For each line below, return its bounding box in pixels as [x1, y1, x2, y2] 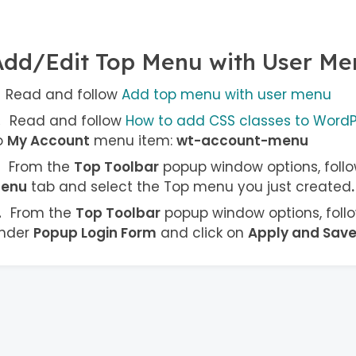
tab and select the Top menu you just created [26, 177, 351, 197]
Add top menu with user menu [121, 85, 331, 105]
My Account [6, 131, 90, 151]
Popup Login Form [33, 223, 157, 243]
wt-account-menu [176, 131, 308, 151]
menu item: [89, 131, 176, 151]
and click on [156, 223, 248, 243]
